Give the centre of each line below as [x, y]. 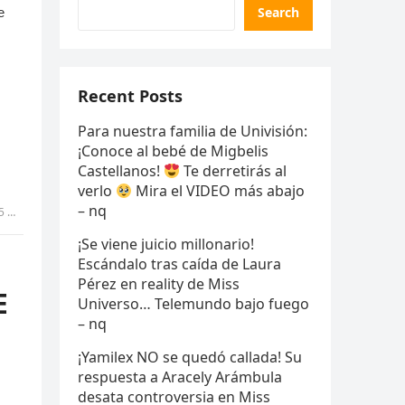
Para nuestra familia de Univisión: [193, 131]
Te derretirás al [234, 171]
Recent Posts [130, 96]
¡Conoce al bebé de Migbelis [173, 151]
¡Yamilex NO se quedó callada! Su [190, 357]
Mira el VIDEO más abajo [219, 191]
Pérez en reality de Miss [159, 284]
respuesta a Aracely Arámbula [180, 377]
